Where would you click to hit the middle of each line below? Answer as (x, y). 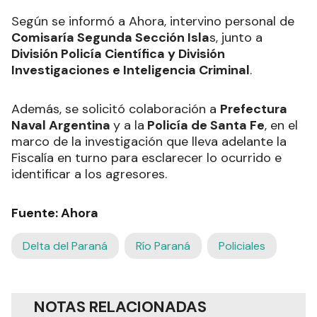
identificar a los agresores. (89, 174)
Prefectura (254, 109)
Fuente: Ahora (55, 213)
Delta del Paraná (65, 246)
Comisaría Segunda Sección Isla (110, 38)
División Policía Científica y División (118, 54)
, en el (281, 126)
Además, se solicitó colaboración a (116, 109)
